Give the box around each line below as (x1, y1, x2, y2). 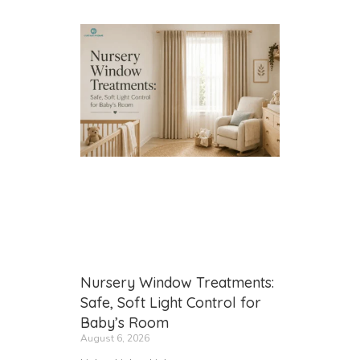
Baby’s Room (80, 313, 169, 333)
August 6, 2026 (80, 332, 149, 346)
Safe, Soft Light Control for (80, 293, 261, 313)
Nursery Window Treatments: (80, 273, 274, 292)
